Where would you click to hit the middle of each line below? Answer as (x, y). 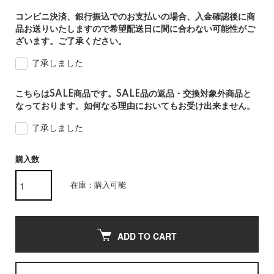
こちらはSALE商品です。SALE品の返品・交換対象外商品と (133, 94)
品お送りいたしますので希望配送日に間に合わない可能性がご (135, 29)
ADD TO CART (147, 236)
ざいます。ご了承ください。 (71, 42)
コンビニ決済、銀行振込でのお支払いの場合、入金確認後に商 (135, 17)
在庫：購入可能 (98, 185)
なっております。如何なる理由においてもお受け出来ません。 (135, 106)
